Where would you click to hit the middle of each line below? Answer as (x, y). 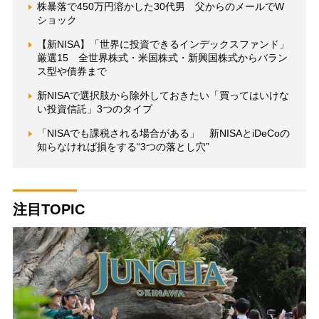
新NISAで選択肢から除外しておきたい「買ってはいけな (163, 96)
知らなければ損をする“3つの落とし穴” (123, 147)
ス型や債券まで (72, 72)
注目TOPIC (48, 210)
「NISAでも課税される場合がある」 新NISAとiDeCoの (163, 134)
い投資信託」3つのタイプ (94, 109)
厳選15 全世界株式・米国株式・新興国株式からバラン (162, 58)
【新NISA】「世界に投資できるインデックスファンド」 (163, 45)
